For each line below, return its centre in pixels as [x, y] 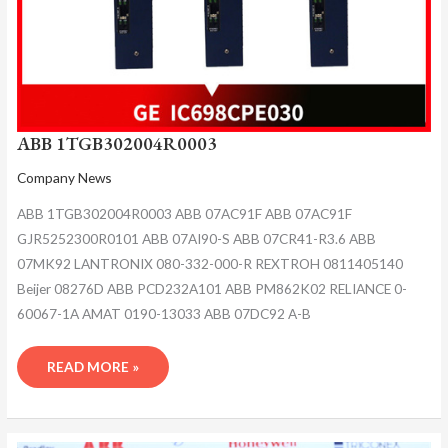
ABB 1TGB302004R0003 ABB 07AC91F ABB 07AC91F [184, 213]
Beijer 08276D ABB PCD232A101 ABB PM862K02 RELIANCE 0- [211, 288]
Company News [64, 178]
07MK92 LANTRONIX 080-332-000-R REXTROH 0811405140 [209, 263]
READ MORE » [92, 367]
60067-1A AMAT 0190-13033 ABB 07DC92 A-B [163, 313]
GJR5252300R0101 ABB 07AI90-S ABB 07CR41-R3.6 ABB [196, 238]
